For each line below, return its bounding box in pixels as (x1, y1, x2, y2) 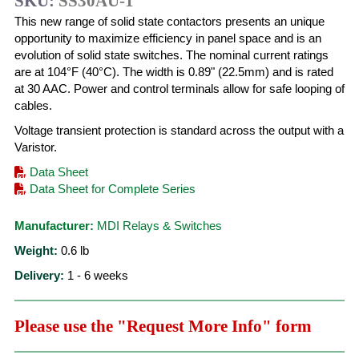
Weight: (14, 244, 58, 257)
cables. (14, 99, 52, 112)
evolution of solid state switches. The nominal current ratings (14, 48, 329, 62)
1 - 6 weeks (64, 268, 128, 282)
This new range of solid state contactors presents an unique (14, 14, 325, 28)
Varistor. (14, 140, 57, 154)
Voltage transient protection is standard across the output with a (14, 123, 344, 137)
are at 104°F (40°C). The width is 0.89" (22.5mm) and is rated (14, 65, 333, 79)
